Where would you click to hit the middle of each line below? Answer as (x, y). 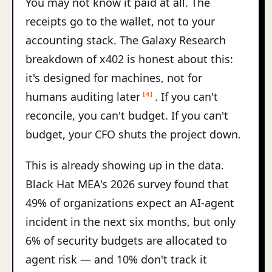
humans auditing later (83, 97)
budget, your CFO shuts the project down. (133, 134)
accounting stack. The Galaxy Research (126, 40)
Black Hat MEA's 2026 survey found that (127, 184)
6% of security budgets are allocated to (126, 240)
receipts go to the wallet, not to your (120, 21)
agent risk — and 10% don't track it (116, 259)
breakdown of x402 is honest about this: (129, 59)
